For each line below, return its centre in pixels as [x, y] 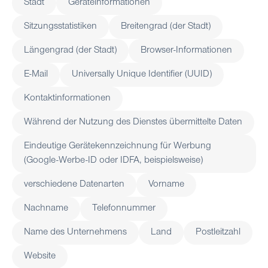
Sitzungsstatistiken [60, 27]
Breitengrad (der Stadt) [166, 27]
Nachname [46, 208]
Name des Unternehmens [75, 232]
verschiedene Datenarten [74, 185]
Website [40, 256]
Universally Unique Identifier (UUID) [142, 74]
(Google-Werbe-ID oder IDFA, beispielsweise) [113, 161]
